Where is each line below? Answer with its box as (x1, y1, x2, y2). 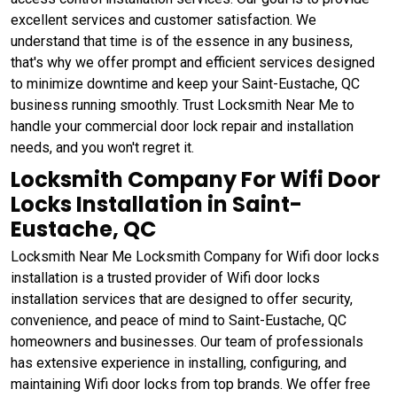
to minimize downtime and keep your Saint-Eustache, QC (11, 75, 360, 93)
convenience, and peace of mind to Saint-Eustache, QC (11, 312, 346, 330)
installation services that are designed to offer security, (11, 291, 353, 308)
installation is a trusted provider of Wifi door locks (11, 269, 320, 287)
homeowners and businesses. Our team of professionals (11, 333, 363, 351)
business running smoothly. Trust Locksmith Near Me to (11, 97, 354, 114)
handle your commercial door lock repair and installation (11, 118, 354, 136)
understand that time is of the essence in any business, (11, 33, 353, 51)
